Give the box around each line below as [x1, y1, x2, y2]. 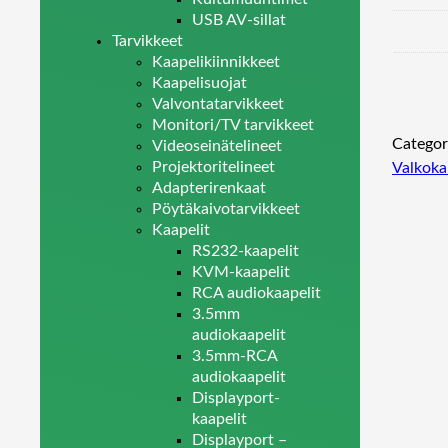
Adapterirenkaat [152, 180, 266, 196]
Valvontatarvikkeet [152, 96, 284, 112]
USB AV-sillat [192, 12, 286, 28]
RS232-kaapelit [192, 243, 299, 259]
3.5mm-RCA [192, 348, 277, 364]
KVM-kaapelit [192, 264, 290, 280]
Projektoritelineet [152, 159, 275, 175]
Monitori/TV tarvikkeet [152, 117, 314, 133]
